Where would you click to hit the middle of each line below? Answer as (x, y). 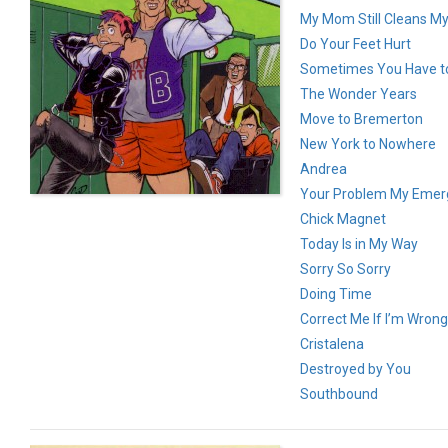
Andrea (323, 168)
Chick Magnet (343, 218)
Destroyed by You (355, 368)
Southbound (339, 393)
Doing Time (336, 293)
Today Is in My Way (359, 243)
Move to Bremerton (361, 118)
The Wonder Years (358, 93)
